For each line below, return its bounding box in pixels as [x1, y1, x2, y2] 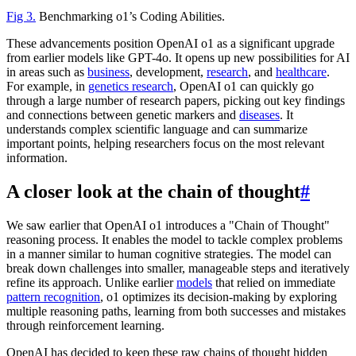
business [87, 64, 130, 79]
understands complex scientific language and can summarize [6, 122, 308, 136]
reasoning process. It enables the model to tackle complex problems [6, 232, 342, 246]
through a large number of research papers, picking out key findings [6, 93, 345, 107]
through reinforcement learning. [6, 318, 164, 332]
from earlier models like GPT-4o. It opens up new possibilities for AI [6, 50, 350, 64]
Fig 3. [6, 9, 36, 23]
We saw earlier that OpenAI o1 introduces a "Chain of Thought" [6, 218, 330, 232]
